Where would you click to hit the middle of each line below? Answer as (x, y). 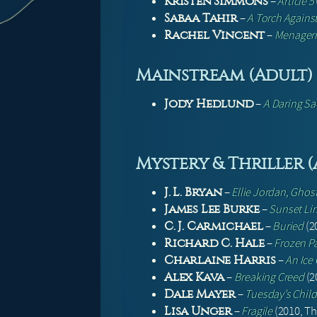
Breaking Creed (269, 277)
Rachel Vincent (215, 35)
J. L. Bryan (193, 192)
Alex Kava (195, 277)
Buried (288, 226)
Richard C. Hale (214, 243)
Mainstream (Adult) (224, 75)
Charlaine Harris (220, 260)
